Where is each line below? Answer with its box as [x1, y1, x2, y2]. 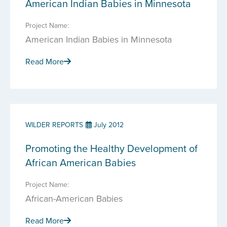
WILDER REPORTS [25, 120, 83, 130]
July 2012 [92, 120, 124, 130]
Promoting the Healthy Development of [25, 141, 198, 156]
